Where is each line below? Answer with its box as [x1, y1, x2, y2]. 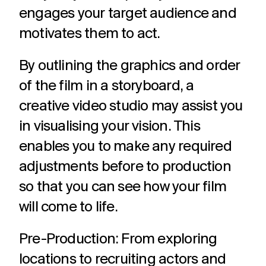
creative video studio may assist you [19, 99, 243, 115]
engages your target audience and [19, 6, 236, 22]
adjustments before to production [19, 159, 231, 175]
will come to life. [19, 199, 118, 216]
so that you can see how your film [19, 179, 227, 195]
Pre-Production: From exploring [19, 232, 217, 248]
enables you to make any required [19, 139, 232, 155]
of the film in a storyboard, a [19, 78, 194, 94]
